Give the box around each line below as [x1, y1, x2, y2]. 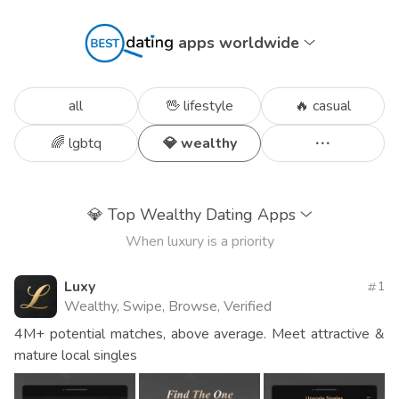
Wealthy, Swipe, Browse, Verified [64, 297, 272, 317]
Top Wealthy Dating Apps [102, 204, 300, 226]
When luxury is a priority [125, 232, 274, 252]
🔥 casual [295, 96, 352, 117]
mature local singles [14, 346, 137, 366]
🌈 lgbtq [50, 134, 102, 154]
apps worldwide [177, 32, 304, 54]
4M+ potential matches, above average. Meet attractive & [14, 324, 385, 345]
